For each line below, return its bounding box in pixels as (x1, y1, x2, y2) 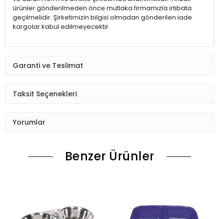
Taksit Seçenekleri (13, 88, 77, 99)
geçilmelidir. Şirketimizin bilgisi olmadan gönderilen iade (13, 13, 192, 22)
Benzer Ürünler (65, 148, 154, 165)
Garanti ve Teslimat (13, 60, 83, 70)
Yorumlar (13, 117, 45, 127)
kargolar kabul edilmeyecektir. (13, 22, 110, 32)
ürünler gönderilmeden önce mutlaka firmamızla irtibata (13, 3, 192, 13)
